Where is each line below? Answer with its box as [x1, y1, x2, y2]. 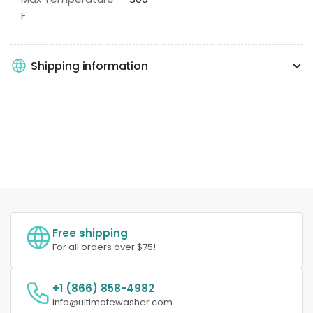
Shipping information [31, 57, 148, 74]
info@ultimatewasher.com [52, 296, 173, 310]
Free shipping [52, 226, 128, 241]
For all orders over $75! [52, 240, 156, 254]
